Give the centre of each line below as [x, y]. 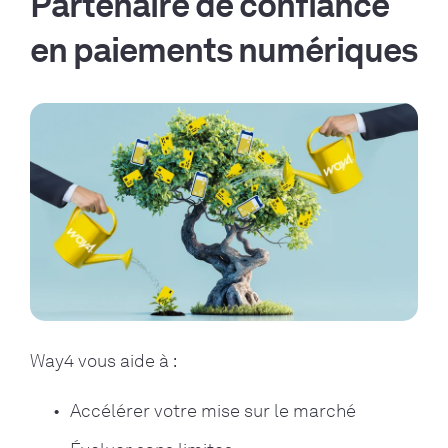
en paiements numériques [223, 49]
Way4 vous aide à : [103, 360]
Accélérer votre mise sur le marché [213, 410]
